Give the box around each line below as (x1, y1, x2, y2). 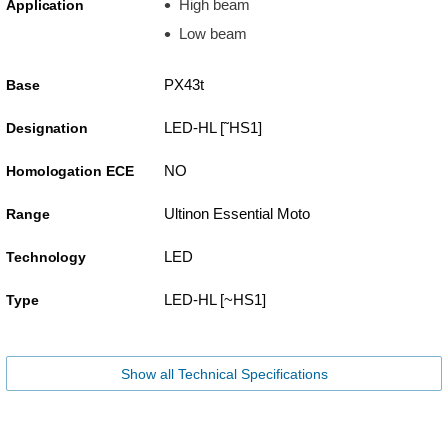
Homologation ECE (6, 162, 134, 179)
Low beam (178, 25, 247, 43)
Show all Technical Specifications (120, 365, 328, 382)
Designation (6, 119, 88, 136)
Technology (6, 248, 86, 265)
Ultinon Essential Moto (163, 204, 310, 222)
